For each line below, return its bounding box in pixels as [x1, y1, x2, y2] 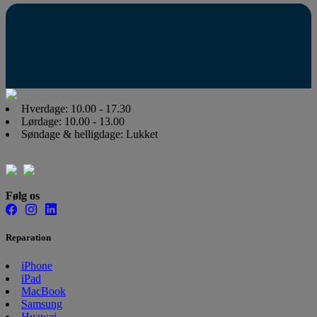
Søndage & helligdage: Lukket [21, 128, 158, 141]
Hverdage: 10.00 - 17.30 [21, 103, 131, 115]
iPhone [21, 259, 52, 272]
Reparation [6, 232, 51, 243]
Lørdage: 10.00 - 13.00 [21, 115, 125, 128]
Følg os [6, 190, 40, 202]
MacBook [21, 284, 66, 297]
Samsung [21, 297, 62, 310]
